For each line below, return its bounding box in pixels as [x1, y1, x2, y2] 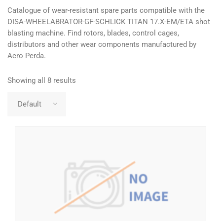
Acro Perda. [7, 51, 46, 60]
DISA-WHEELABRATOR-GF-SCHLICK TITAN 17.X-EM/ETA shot [7, 17, 210, 26]
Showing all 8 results [7, 76, 76, 85]
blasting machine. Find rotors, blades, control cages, [7, 29, 179, 37]
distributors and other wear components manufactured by [7, 40, 196, 49]
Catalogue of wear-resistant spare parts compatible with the [7, 6, 205, 15]
